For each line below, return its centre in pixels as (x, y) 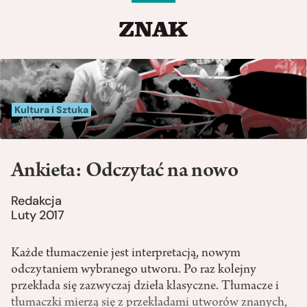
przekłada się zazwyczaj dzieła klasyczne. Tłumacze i (145, 286)
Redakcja (36, 200)
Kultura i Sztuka (51, 109)
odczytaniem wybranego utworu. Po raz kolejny (134, 270)
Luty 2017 (38, 215)
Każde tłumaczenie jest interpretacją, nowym (126, 253)
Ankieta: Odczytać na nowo (124, 172)
